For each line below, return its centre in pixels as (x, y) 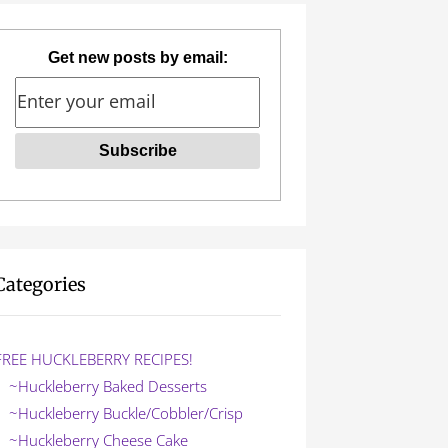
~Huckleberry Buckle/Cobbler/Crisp (126, 412)
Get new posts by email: (137, 58)
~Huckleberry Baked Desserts (108, 385)
